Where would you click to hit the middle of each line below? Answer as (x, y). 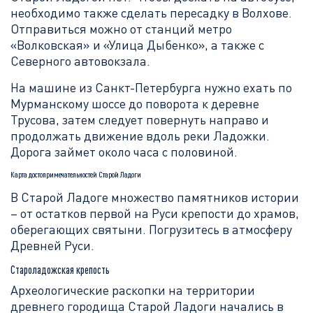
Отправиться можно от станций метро (121, 29)
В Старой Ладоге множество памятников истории (155, 197)
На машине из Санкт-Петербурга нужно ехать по (151, 87)
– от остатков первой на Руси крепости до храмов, (155, 213)
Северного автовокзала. (80, 61)
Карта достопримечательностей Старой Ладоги (76, 174)
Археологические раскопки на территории (133, 290)
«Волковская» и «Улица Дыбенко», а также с (137, 45)
